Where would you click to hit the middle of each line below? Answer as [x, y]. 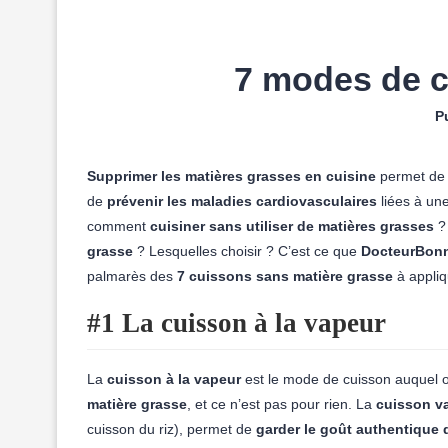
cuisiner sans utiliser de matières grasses [292, 226]
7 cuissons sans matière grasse [285, 276]
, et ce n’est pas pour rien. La [281, 404]
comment [118, 226]
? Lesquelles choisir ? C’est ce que [247, 251]
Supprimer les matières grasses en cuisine [231, 176]
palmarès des [132, 276]
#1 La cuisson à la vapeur [236, 323]
